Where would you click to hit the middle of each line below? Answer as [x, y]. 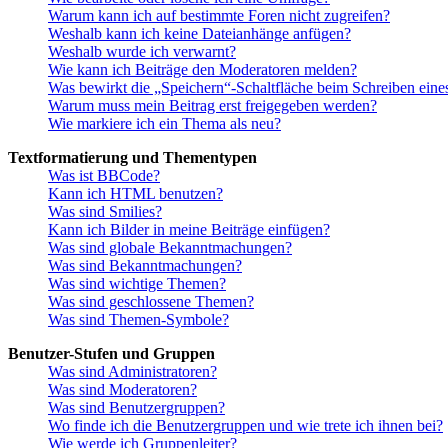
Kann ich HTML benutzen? [135, 194]
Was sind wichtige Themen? [137, 284]
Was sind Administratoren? [132, 372]
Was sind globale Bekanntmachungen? [170, 248]
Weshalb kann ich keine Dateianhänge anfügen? [199, 34]
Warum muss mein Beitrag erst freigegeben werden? [212, 106]
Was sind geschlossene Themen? [151, 302]
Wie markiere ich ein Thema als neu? [164, 124]
